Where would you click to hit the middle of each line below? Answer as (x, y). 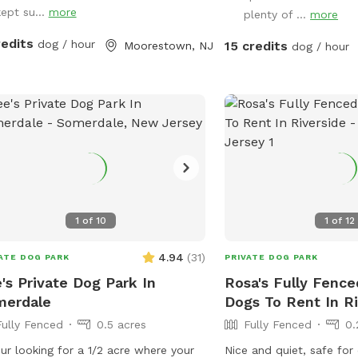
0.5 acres (121, 324)
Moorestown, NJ (168, 45)
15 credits (257, 46)
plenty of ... (277, 14)
